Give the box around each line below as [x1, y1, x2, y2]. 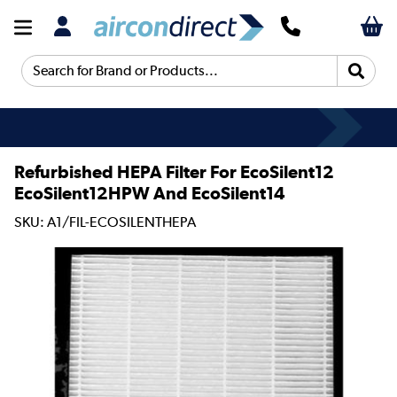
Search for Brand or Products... [21, 70, 214, 86]
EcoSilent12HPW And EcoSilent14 [14, 183, 285, 205]
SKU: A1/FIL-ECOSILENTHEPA [14, 213, 196, 230]
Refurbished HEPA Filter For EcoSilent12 [14, 161, 334, 183]
